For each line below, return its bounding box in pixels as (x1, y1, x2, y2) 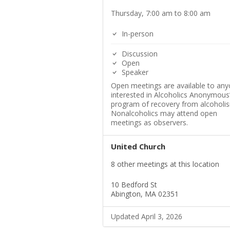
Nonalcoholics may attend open (110, 108, 217, 119)
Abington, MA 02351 (110, 189, 179, 199)
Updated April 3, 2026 (110, 212, 182, 222)
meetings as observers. (110, 118, 188, 128)
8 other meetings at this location (110, 159, 219, 169)
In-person (119, 29, 154, 39)
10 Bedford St (110, 180, 157, 190)
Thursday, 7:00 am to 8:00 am (110, 8, 210, 18)
